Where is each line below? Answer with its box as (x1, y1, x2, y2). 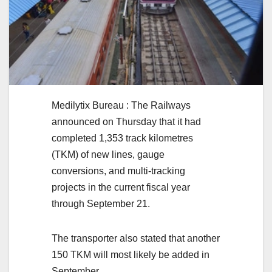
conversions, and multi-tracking (52, 165, 185, 176)
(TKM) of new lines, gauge (52, 149, 165, 160)
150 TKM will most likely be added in (52, 249, 209, 260)
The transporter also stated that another (52, 233, 220, 243)
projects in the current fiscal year (52, 182, 190, 192)
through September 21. (52, 198, 150, 209)
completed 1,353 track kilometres (52, 132, 193, 143)
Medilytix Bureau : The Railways (52, 100, 191, 110)
